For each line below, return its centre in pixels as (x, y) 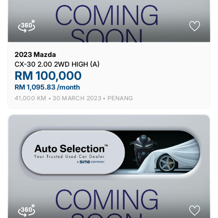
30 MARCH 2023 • (80, 98)
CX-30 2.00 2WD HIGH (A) (57, 64)
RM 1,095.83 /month (47, 87)
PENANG (120, 98)
